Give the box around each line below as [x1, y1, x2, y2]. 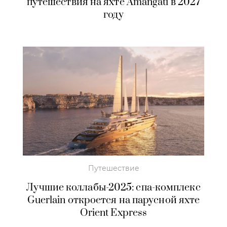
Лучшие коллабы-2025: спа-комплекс [26, 181, 201, 194]
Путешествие [88, 163, 139, 173]
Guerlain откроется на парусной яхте [27, 194, 200, 207]
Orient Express [80, 206, 147, 219]
